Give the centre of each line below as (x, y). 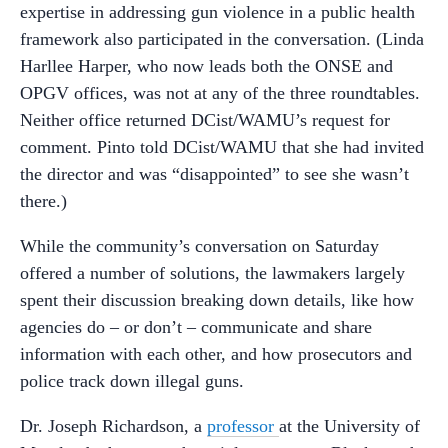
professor (243, 425)
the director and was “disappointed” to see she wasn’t (214, 173)
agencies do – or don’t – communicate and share (196, 326)
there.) (43, 200)
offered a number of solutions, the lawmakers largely (212, 272)
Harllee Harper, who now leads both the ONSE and (206, 65)
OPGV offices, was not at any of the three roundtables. (220, 92)
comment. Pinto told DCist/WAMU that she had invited (222, 146)
